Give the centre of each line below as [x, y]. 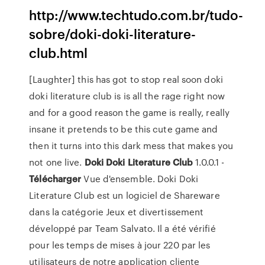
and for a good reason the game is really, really [130, 112]
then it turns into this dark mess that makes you [131, 146]
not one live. [57, 162]
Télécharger [55, 179]
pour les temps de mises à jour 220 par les [120, 245]
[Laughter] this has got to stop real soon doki [126, 79]
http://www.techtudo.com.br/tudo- [136, 14]
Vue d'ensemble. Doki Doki [140, 179]
